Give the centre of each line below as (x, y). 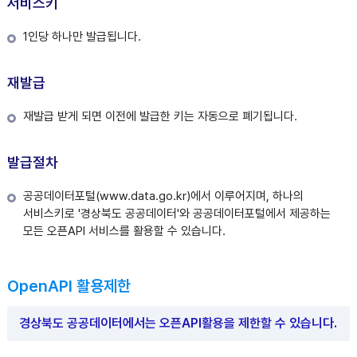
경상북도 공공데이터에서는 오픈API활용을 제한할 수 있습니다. (178, 323)
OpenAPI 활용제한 (69, 286)
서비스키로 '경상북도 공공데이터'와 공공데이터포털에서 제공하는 (177, 214)
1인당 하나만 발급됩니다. (82, 37)
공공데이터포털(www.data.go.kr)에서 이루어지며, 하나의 (163, 196)
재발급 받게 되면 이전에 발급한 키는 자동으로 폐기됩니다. (160, 116)
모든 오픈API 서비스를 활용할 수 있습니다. (124, 231)
